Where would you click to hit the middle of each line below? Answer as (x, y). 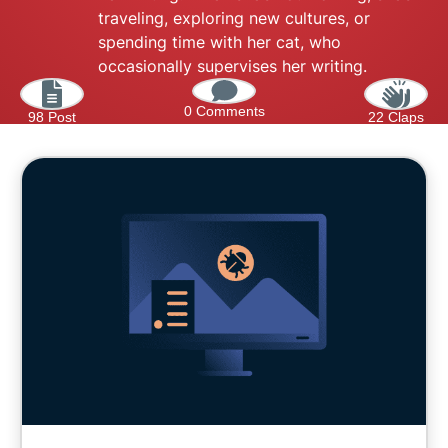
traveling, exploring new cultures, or (234, 18)
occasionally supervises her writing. (232, 66)
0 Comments (224, 111)
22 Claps (396, 117)
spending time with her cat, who (219, 42)
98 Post (52, 117)
